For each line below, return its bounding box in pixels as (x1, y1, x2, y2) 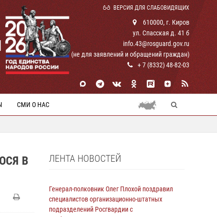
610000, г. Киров (141, 18, 189, 26)
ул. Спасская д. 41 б (133, 29, 189, 37)
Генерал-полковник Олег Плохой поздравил (49, 185, 173, 193)
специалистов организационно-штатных (49, 195, 162, 203)
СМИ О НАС (17, 101, 49, 108)
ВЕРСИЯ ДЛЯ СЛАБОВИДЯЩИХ (113, 4, 189, 11)
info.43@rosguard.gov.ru (123, 40, 189, 47)
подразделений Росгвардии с (49, 205, 133, 213)
